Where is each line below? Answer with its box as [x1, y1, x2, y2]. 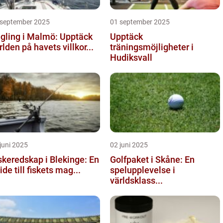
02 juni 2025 [110, 140, 148, 149]
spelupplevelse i [110, 164, 175, 175]
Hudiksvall [110, 52, 152, 63]
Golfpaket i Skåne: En [110, 154, 195, 165]
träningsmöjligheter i [110, 41, 194, 52]
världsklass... [110, 175, 163, 186]
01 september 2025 [110, 17, 170, 26]
